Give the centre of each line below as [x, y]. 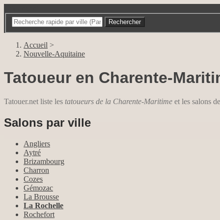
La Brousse [41, 197]
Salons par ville [47, 123]
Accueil [36, 45]
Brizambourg [44, 162]
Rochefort [39, 215]
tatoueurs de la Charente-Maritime [119, 102]
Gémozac [38, 188]
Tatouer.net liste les [34, 102]
